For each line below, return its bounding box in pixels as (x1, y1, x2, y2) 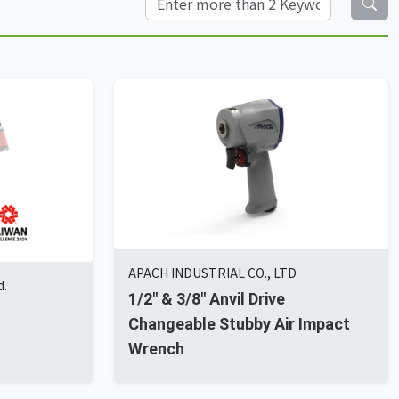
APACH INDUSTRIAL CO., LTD (128, 264, 297, 282)
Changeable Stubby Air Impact (128, 314, 350, 334)
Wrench (128, 339, 184, 359)
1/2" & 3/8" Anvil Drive (128, 289, 285, 309)
